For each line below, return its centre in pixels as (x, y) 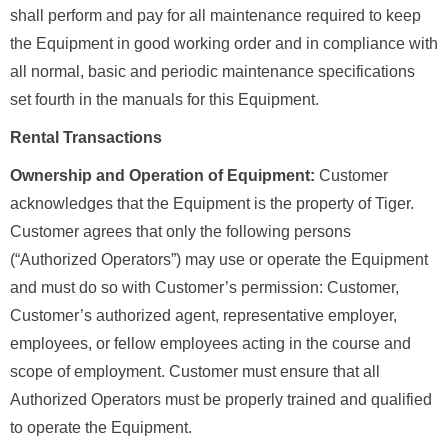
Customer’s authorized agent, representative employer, (203, 316)
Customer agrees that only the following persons (180, 232)
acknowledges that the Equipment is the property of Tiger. (212, 204)
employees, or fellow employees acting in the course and (210, 344)
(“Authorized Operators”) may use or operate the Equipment (219, 260)
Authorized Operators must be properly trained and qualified (221, 400)
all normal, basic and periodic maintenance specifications (212, 72)
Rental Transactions (86, 138)
